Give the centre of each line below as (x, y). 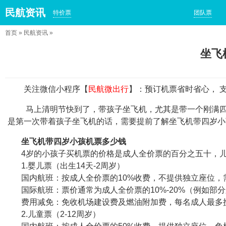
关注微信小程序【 (48, 89)
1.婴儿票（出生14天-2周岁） (65, 166)
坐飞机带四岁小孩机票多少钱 (66, 142)
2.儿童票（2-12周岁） (53, 214)
